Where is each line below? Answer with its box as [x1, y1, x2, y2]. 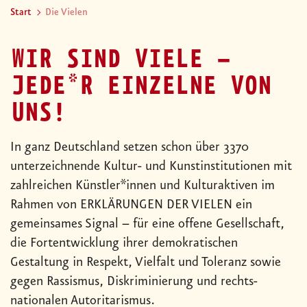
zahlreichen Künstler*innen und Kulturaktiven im [10, 178, 275, 194]
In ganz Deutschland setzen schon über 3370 [10, 140, 249, 156]
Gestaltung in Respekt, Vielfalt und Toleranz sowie [10, 255, 281, 271]
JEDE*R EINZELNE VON [10, 71, 271, 103]
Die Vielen [45, 7, 88, 19]
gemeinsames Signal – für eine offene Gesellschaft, [10, 217, 284, 232]
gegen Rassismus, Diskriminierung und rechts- [10, 274, 258, 290]
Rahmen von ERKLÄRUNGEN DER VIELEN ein [10, 197, 252, 213]
